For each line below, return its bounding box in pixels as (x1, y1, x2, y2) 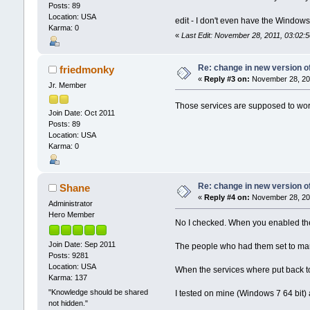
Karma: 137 (48, 273, 87, 282)
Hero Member (48, 210, 95, 219)
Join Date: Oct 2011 (48, 109, 115, 118)
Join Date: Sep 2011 (48, 239, 116, 248)
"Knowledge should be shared (48, 287, 148, 296)
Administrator (48, 199, 93, 208)
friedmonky (60, 63, 115, 75)
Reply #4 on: (203, 193, 250, 202)
